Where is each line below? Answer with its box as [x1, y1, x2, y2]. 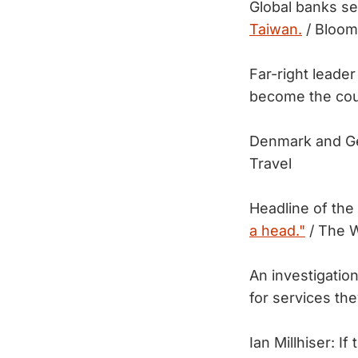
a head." [249, 222, 305, 239]
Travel [249, 155, 292, 172]
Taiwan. [249, 21, 302, 38]
